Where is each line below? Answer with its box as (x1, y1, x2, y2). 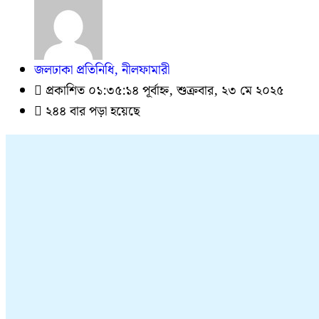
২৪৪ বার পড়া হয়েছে (42, 101, 140, 122)
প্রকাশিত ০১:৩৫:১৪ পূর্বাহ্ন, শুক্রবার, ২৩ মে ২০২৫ (42, 80, 283, 101)
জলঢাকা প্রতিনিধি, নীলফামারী (34, 60, 169, 80)
